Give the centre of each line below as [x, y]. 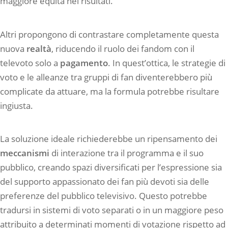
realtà [39, 48]
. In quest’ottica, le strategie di [167, 63]
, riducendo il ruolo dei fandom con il [123, 48]
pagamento [84, 63]
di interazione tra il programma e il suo [126, 153]
